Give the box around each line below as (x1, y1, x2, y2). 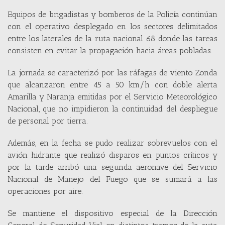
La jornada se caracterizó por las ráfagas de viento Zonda (8, 67, 217, 77)
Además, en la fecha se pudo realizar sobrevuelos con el (8, 138, 217, 148)
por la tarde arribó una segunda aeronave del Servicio (8, 162, 217, 172)
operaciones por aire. (8, 186, 83, 196)
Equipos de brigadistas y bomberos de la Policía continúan (8, 9, 217, 19)
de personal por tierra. (8, 116, 88, 126)
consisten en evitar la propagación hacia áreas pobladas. (8, 45, 212, 55)
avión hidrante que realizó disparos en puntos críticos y (8, 150, 217, 160)
